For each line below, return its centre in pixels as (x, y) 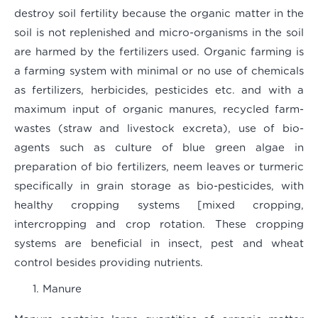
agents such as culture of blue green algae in (159, 148)
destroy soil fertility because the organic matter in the (159, 14)
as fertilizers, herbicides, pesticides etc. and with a (159, 91)
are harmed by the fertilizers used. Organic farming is (159, 53)
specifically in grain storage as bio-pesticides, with (159, 187)
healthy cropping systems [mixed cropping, (159, 206)
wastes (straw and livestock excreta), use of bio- (159, 129)
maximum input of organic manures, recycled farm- (159, 110)
